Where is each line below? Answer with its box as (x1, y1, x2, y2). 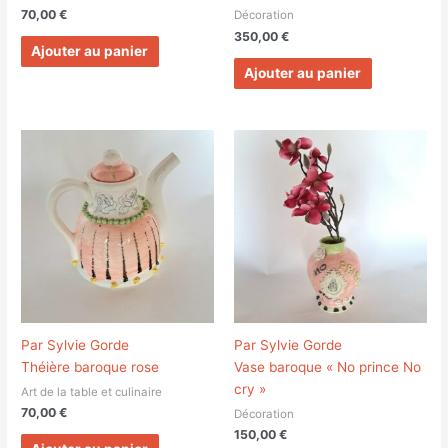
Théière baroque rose (21, 358, 160, 375)
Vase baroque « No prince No (234, 358, 421, 375)
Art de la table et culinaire (21, 384, 163, 399)
